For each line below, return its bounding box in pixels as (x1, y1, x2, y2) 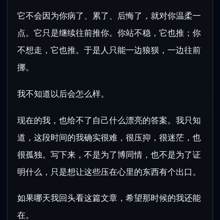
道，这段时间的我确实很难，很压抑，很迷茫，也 (17, 131, 201, 143)
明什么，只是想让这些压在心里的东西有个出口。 (17, 165, 201, 177)
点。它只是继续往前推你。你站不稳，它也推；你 (17, 27, 201, 39)
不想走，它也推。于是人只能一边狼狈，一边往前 (17, 44, 201, 56)
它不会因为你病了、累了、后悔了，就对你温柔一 (17, 10, 201, 22)
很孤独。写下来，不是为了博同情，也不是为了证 (17, 148, 201, 160)
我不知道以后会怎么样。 (17, 88, 109, 100)
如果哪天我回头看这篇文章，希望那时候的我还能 (17, 192, 201, 204)
